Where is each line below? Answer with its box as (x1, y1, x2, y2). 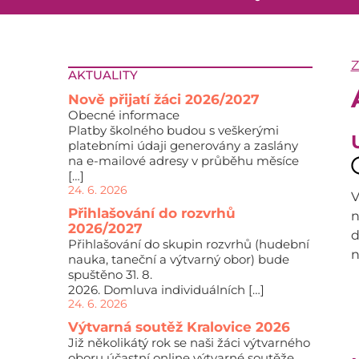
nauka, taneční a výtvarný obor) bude (67, 252, 289, 267)
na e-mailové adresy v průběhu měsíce (67, 153, 299, 168)
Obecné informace (67, 107, 179, 123)
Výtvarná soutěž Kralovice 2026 (67, 319, 290, 335)
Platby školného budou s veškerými (67, 123, 279, 138)
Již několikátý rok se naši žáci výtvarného (67, 335, 310, 350)
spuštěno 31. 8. (67, 267, 152, 282)
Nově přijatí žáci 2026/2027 (67, 91, 260, 107)
